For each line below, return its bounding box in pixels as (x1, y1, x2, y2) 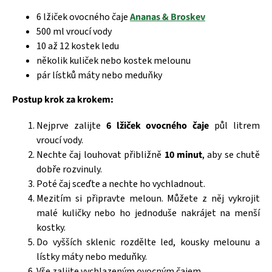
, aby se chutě (202, 148, 260, 162)
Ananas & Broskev (130, 10, 205, 24)
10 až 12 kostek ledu (36, 39, 119, 53)
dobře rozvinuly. (36, 163, 102, 177)
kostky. (36, 221, 66, 235)
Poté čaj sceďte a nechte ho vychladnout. (36, 177, 205, 191)
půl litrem (209, 119, 260, 133)
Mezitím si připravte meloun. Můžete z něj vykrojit (36, 192, 260, 206)
